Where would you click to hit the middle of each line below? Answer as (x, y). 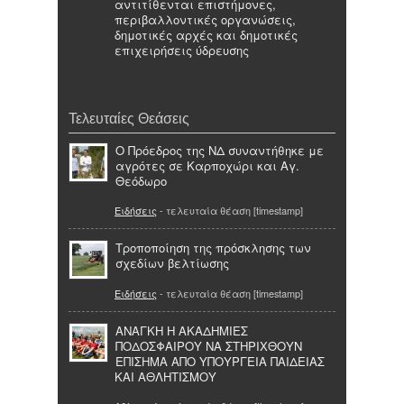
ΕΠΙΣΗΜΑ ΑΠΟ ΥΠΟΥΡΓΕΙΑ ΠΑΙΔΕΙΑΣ (220, 361)
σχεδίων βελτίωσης (172, 263)
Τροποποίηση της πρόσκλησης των (213, 248)
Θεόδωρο (141, 180)
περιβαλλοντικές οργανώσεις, (205, 20)
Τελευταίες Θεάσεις (129, 118)
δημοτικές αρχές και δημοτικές (206, 35)
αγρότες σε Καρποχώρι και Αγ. (207, 165)
